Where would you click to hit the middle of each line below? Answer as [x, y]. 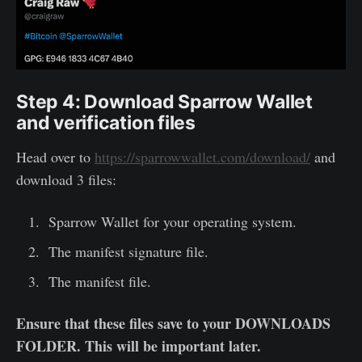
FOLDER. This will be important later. [139, 345]
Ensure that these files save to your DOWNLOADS [173, 323]
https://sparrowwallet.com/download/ [202, 156]
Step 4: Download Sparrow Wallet [164, 101]
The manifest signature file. [128, 251]
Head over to [55, 156]
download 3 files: [66, 179]
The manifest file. [99, 281]
